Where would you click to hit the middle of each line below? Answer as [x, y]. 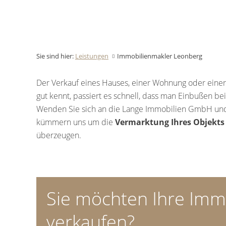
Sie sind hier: [56, 56]
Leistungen [92, 56]
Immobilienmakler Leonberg [160, 56]
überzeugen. [59, 135]
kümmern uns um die [76, 122]
